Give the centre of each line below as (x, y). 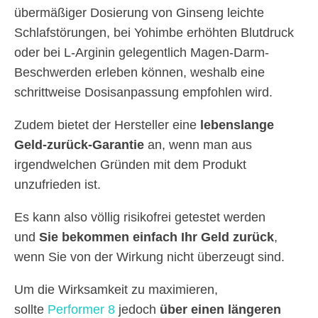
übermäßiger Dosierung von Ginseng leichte (139, 13)
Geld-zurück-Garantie (79, 145)
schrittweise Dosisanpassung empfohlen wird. (143, 93)
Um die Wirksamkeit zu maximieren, (116, 290)
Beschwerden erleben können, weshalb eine (139, 73)
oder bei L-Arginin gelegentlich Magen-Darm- (142, 53)
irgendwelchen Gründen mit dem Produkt (130, 165)
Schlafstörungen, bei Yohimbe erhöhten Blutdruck (154, 33)
